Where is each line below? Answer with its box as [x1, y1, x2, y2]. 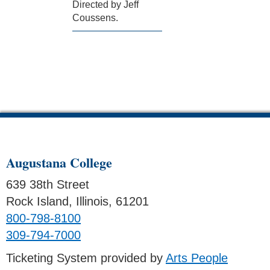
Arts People [166, 251, 228, 265]
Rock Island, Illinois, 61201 [6, 194, 149, 208]
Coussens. [72, 13, 118, 23]
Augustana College [6, 152, 112, 172]
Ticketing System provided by [6, 251, 166, 265]
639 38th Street [6, 177, 89, 191]
